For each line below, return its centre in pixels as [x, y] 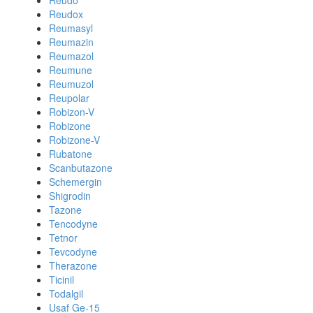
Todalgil [66, 293]
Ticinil [61, 279]
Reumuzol [71, 84]
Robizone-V [74, 140]
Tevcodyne [73, 252]
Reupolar [69, 98]
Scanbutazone [81, 168]
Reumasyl [71, 28]
